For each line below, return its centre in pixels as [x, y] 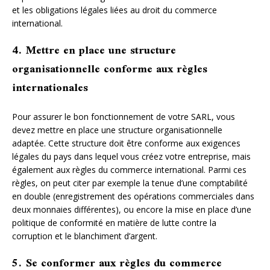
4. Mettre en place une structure [94, 51]
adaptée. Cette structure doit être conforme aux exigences [126, 143]
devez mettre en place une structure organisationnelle [117, 130]
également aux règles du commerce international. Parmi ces [129, 169]
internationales [50, 88]
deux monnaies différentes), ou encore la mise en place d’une [132, 209]
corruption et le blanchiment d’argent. [85, 236]
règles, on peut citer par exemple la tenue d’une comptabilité [130, 183]
